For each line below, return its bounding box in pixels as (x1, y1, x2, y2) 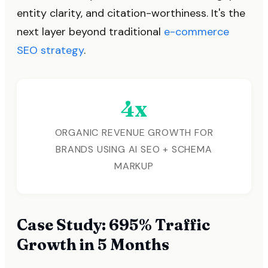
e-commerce (164, 24, 229, 39)
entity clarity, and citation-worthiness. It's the (17, 5, 245, 20)
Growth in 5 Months (17, 234, 169, 254)
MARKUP (114, 159, 154, 172)
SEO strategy (17, 42, 84, 57)
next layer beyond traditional (17, 24, 164, 39)
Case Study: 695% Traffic (17, 215, 210, 234)
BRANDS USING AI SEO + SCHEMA (56, 142, 212, 156)
